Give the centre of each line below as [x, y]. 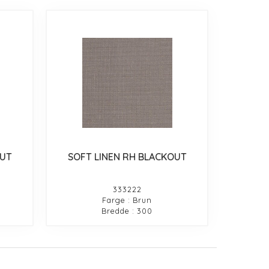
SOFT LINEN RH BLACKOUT [127, 156]
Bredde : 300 [127, 210]
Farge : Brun [127, 200]
